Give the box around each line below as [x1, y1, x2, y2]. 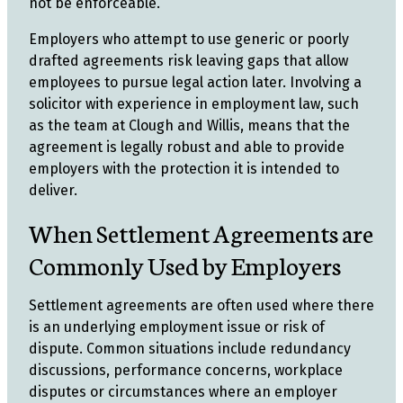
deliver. [29, 182, 77, 199]
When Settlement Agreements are [29, 215, 373, 249]
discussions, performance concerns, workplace [29, 362, 343, 379]
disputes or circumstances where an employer [29, 383, 337, 400]
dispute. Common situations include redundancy [29, 340, 351, 357]
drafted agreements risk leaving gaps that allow [29, 52, 348, 69]
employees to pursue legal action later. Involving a [29, 74, 362, 91]
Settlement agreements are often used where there [29, 297, 374, 314]
